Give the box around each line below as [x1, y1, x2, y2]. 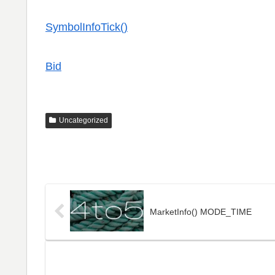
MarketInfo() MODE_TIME [150, 207, 252, 217]
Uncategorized [58, 115, 108, 125]
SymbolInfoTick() [45, 20, 128, 33]
